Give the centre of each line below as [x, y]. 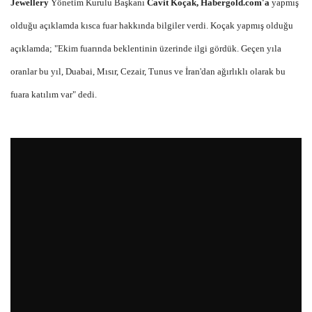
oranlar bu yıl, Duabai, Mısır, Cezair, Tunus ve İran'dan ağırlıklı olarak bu [148, 71]
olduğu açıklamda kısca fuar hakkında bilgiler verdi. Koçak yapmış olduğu [152, 25]
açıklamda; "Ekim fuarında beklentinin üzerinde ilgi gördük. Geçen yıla [146, 48]
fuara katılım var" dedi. [54, 94]
